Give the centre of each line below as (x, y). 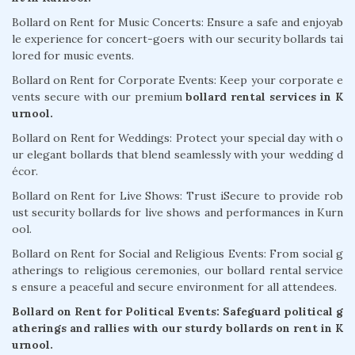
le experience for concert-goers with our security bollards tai (177, 38)
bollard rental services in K (265, 96)
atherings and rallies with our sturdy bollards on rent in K (177, 328)
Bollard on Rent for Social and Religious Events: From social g (177, 253)
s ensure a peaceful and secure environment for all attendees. (174, 286)
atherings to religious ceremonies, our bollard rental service (177, 270)
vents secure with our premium (99, 96)
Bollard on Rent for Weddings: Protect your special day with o (177, 137)
